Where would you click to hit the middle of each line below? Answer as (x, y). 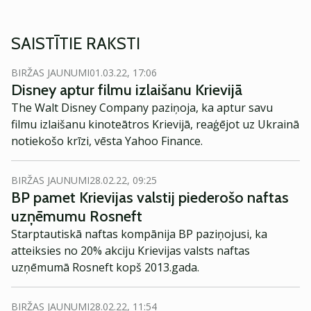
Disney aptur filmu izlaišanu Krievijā (127, 90)
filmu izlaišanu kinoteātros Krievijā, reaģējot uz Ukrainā (155, 124)
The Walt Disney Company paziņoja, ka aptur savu (142, 108)
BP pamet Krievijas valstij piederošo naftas (150, 197)
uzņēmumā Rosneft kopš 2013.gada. (105, 267)
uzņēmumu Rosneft (77, 216)
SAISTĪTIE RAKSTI (76, 43)
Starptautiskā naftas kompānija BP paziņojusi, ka (139, 234)
